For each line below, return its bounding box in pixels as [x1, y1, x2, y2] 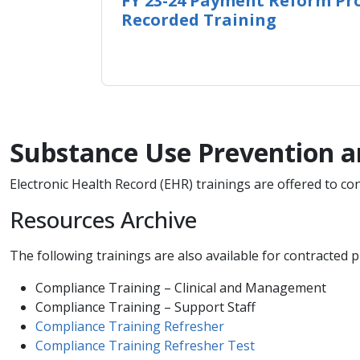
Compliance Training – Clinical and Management [35, 279, 326, 297]
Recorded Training [121, 8, 276, 31]
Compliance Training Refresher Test [35, 337, 255, 355]
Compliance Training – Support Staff [35, 298, 256, 317]
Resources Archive [10, 204, 197, 235]
